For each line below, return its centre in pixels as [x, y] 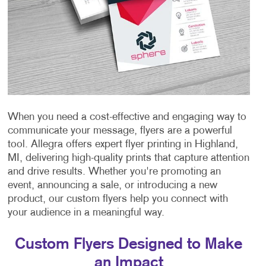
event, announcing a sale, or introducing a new [112, 185]
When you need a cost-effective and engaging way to [127, 117]
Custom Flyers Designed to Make [129, 244]
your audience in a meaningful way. [87, 213]
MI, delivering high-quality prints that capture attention [128, 158]
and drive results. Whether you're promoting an [114, 172]
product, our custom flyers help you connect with [118, 199]
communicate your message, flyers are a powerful [120, 131]
